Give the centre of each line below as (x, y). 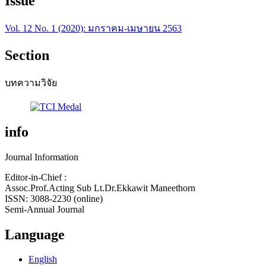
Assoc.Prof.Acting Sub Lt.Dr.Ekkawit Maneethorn (100, 188)
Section (27, 55)
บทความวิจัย (31, 83)
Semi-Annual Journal (45, 209)
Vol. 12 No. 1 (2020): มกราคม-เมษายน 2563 (93, 28)
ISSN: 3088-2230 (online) (54, 198)
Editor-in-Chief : (36, 177)
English (43, 259)
